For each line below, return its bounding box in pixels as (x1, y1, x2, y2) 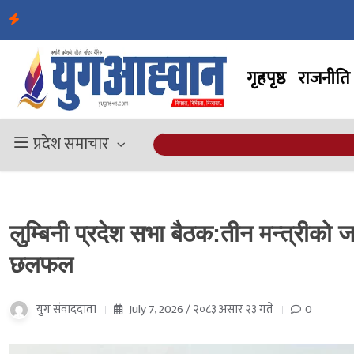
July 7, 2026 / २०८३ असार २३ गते (126, 299, 273, 319)
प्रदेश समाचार (30, 130, 112, 157)
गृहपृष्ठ (247, 63, 286, 93)
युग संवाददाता (36, 299, 96, 319)
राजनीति (298, 63, 350, 93)
